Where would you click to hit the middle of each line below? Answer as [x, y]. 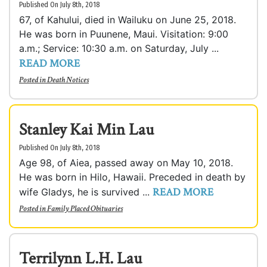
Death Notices [68, 80]
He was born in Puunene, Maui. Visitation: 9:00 [124, 34]
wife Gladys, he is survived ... [86, 192]
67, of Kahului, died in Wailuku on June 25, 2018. [128, 20]
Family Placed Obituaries [85, 209]
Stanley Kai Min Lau [86, 130]
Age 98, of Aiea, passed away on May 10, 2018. [126, 163]
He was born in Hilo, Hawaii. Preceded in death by [132, 177]
